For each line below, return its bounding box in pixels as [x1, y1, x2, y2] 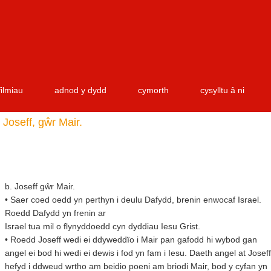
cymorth [138, 85, 169, 96]
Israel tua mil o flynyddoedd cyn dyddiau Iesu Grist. [5, 221, 200, 231]
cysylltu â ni [200, 85, 244, 96]
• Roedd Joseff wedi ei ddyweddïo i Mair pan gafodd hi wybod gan [5, 235, 257, 244]
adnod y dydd [54, 85, 106, 96]
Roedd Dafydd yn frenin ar [5, 208, 106, 218]
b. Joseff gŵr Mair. [5, 181, 75, 191]
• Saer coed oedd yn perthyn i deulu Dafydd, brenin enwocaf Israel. [5, 195, 261, 204]
